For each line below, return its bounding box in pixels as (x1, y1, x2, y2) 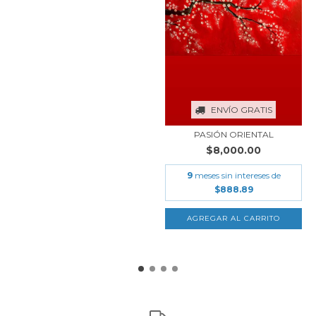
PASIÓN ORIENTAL (193, 129, 274, 140)
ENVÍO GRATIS (211, 104, 272, 116)
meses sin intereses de (194, 170, 281, 181)
